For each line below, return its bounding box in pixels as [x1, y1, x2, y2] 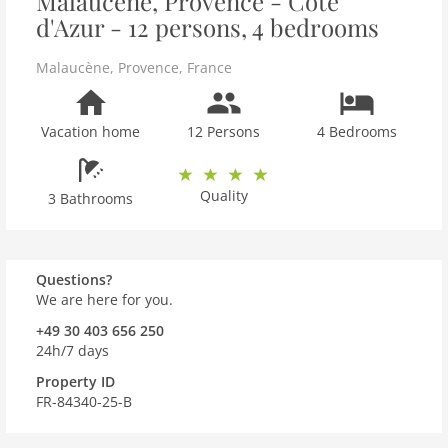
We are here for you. [36, 290, 173, 309]
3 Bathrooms [48, 189, 134, 208]
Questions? [36, 270, 112, 289]
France [187, 58, 232, 77]
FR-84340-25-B [36, 392, 132, 411]
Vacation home [41, 122, 141, 141]
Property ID [36, 372, 115, 391]
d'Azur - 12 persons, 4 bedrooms [36, 11, 379, 43]
